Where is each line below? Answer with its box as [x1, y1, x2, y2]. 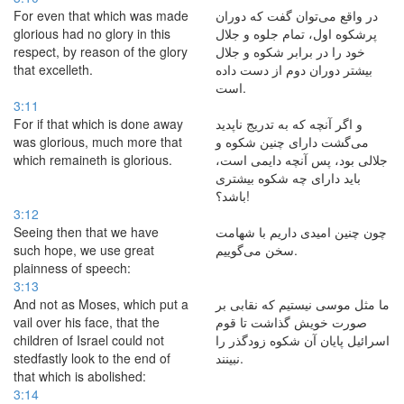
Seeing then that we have [14, 223, 159, 241]
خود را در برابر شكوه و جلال [216, 42, 365, 60]
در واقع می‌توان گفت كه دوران [216, 6, 378, 24]
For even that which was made [14, 6, 188, 24]
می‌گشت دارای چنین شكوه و [216, 133, 369, 151]
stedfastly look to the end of [14, 349, 170, 367]
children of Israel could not [14, 331, 164, 349]
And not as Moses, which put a [14, 295, 188, 313]
